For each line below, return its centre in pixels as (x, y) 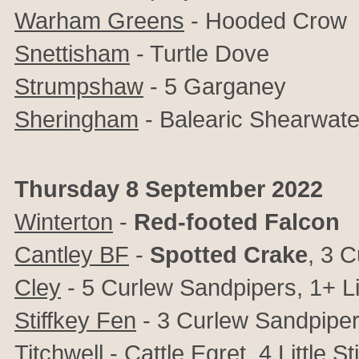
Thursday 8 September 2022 (169, 189)
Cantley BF (72, 254)
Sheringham (77, 119)
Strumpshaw (79, 86)
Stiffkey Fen (75, 320)
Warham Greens (99, 20)
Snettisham (72, 53)
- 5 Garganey (215, 86)
